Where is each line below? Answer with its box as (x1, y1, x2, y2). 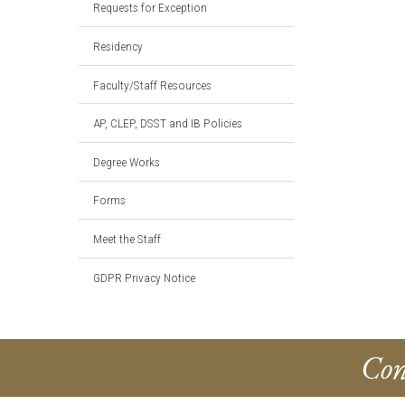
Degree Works (93, 154, 160, 169)
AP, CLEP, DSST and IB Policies (93, 116, 242, 131)
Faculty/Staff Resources (93, 77, 212, 92)
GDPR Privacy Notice (93, 269, 195, 285)
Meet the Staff (93, 231, 161, 246)
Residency (93, 38, 143, 53)
